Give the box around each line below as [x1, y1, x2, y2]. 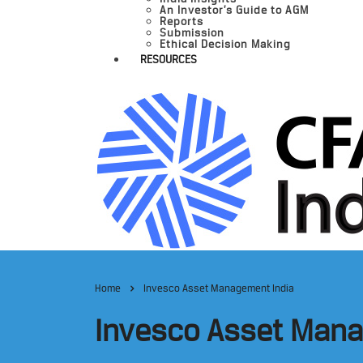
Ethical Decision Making [160, 37, 291, 50]
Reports [160, 15, 203, 28]
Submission [160, 26, 224, 39]
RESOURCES [140, 53, 197, 66]
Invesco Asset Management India [143, 282, 294, 294]
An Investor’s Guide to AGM [160, 3, 309, 16]
